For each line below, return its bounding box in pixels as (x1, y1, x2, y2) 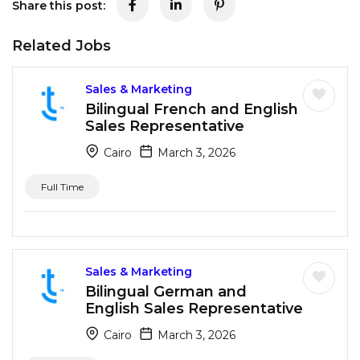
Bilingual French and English (85, 100, 298, 118)
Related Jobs (12, 36, 111, 55)
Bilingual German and (85, 282, 247, 301)
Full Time (41, 180, 84, 193)
